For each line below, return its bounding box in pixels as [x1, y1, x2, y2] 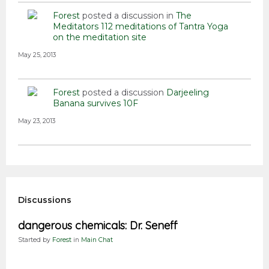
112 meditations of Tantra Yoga [101, 21, 228, 32]
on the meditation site [53, 32, 147, 43]
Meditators [53, 21, 98, 32]
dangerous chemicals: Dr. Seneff [18, 219, 177, 233]
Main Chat [81, 236, 113, 244]
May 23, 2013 [18, 117, 55, 125]
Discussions [18, 195, 71, 206]
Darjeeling [166, 87, 209, 98]
